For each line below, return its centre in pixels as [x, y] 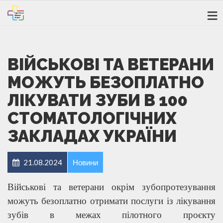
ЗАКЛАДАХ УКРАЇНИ [92, 136]
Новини [85, 162]
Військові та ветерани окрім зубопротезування [111, 187]
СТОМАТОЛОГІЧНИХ [92, 118]
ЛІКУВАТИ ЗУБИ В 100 [98, 100]
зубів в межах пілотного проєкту [111, 215]
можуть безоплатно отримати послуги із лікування [111, 201]
